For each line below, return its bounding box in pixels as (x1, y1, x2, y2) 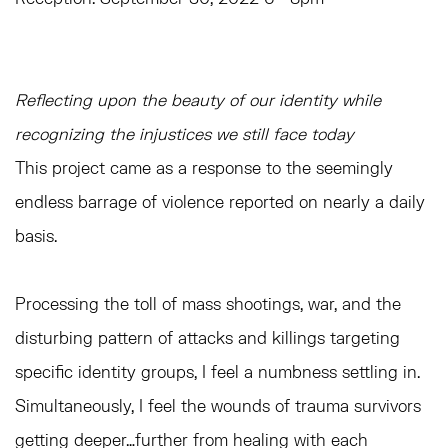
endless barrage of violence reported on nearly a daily (15, 192, 425, 211)
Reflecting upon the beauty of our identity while (15, 90, 381, 109)
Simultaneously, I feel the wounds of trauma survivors (15, 396, 421, 415)
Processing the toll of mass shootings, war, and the (15, 294, 401, 313)
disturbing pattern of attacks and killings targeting (15, 328, 400, 347)
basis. (15, 226, 62, 245)
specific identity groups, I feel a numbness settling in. (15, 362, 420, 381)
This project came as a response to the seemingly (15, 158, 393, 177)
